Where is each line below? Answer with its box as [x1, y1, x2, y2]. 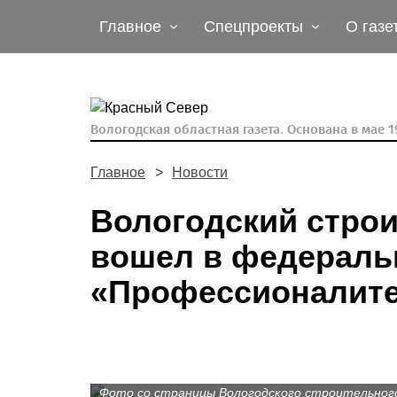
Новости [172, 165, 228, 180]
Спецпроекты [204, 18, 303, 35]
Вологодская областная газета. [90, 121, 287, 137]
